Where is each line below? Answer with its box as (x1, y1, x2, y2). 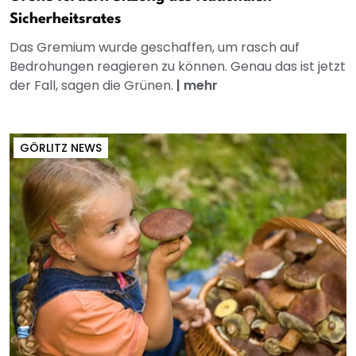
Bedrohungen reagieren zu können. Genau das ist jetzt (10, 56, 346, 75)
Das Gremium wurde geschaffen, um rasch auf (10, 37, 300, 56)
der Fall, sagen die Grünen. (10, 75, 176, 95)
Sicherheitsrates (10, 11, 122, 26)
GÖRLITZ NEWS (20, 139, 102, 156)
